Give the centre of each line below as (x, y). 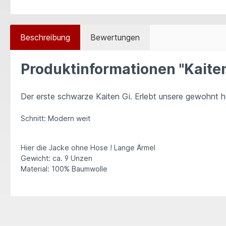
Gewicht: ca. (42, 158)
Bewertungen (115, 37)
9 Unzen (78, 158)
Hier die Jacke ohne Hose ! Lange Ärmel (88, 148)
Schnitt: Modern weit (55, 118)
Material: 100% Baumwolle (64, 169)
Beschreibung (45, 37)
